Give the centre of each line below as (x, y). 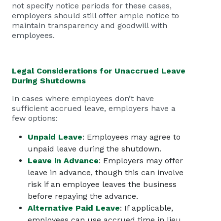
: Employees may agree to (131, 137)
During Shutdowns (49, 81)
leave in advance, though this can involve (106, 172)
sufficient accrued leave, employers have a (94, 108)
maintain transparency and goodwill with (90, 25)
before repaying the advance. (83, 196)
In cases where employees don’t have (83, 98)
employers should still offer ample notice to (95, 16)
